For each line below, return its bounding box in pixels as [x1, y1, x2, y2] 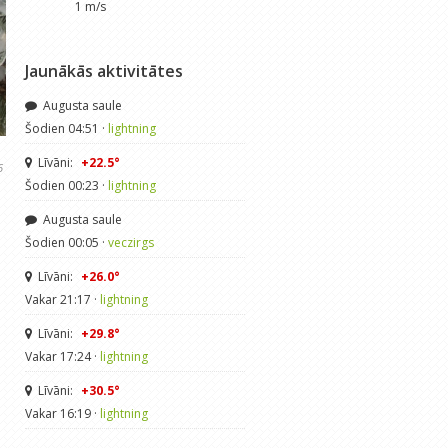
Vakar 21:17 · [24, 290, 100, 308]
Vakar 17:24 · [24, 347, 100, 365]
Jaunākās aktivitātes [24, 59, 183, 82]
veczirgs [107, 233, 154, 251]
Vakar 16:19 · [24, 404, 100, 422]
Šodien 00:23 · [24, 176, 108, 194]
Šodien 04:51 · [24, 119, 108, 137]
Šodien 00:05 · [24, 233, 108, 251]
